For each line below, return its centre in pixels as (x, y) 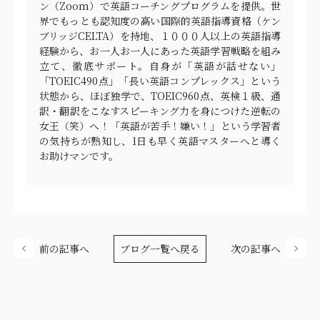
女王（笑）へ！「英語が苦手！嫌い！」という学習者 (160, 126)
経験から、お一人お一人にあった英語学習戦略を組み (160, 51)
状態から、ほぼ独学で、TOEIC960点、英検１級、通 (160, 96)
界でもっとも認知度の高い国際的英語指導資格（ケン (160, 21)
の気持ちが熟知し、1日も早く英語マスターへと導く (160, 141)
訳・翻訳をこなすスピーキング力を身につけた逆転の (160, 111)
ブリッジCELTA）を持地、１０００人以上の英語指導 (160, 36)
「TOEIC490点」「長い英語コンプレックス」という (160, 81)
